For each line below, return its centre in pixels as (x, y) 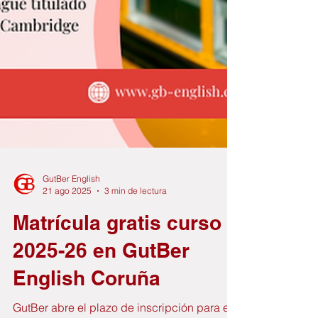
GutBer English (71, 230)
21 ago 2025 (67, 242)
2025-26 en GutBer (101, 301)
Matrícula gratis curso (117, 274)
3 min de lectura (136, 242)
